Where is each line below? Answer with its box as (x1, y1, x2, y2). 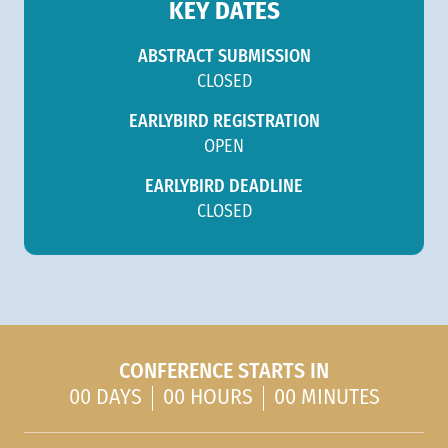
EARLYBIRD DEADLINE (145, 178, 303, 197)
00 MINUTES (273, 387, 380, 411)
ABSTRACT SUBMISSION (137, 48, 311, 67)
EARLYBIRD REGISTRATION (128, 113, 320, 132)
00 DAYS (68, 387, 142, 411)
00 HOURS (162, 387, 253, 411)
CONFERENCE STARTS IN (119, 361, 329, 384)
